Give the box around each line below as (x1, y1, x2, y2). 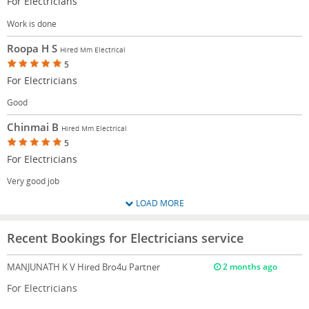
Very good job (7, 175, 59, 187)
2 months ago (220, 260, 277, 272)
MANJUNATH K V (7, 260, 77, 273)
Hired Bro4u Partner (77, 260, 160, 273)
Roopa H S (7, 41, 60, 55)
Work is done (7, 17, 57, 30)
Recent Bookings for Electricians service (7, 229, 243, 246)
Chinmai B (7, 119, 61, 134)
